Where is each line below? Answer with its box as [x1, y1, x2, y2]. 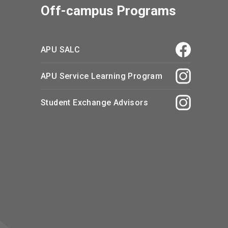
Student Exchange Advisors [41, 97, 148, 107]
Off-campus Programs [41, 3, 176, 18]
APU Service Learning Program [41, 71, 163, 81]
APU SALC [41, 44, 80, 54]
